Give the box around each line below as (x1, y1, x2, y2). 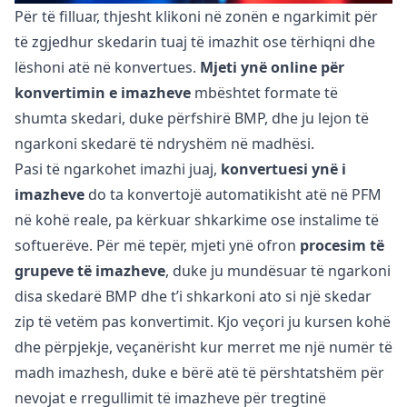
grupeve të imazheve (15, 261, 165, 282)
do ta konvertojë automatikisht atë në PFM (84, 184, 382, 205)
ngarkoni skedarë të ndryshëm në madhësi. (15, 134, 314, 154)
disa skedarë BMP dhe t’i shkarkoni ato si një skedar (15, 286, 372, 307)
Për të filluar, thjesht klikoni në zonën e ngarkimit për (15, 6, 378, 27)
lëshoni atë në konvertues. (15, 57, 200, 78)
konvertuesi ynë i (221, 159, 346, 180)
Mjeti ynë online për (200, 57, 344, 78)
